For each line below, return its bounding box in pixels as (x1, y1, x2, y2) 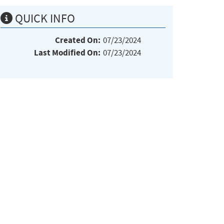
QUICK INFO (12, 10, 75, 26)
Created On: (55, 34, 100, 46)
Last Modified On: (34, 46, 100, 58)
